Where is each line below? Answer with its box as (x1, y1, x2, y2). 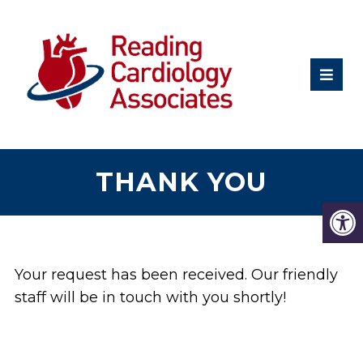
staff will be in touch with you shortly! (14, 288, 286, 307)
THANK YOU (95, 166, 267, 199)
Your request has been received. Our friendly (14, 266, 338, 284)
